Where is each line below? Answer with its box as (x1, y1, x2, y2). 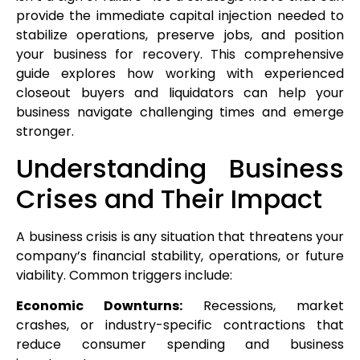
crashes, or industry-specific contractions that (16, 316, 344, 335)
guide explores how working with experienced (16, 64, 344, 84)
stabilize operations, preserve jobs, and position (16, 26, 344, 45)
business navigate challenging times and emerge (16, 103, 344, 122)
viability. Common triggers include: (16, 265, 232, 284)
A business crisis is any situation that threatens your (16, 227, 344, 246)
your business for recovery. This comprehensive (16, 45, 344, 64)
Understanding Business (16, 149, 344, 186)
